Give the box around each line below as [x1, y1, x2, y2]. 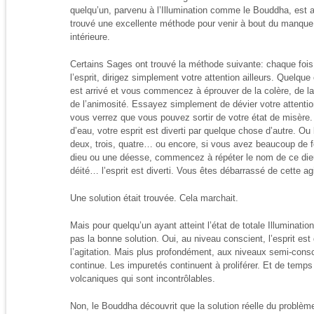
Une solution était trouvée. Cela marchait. [70, 193, 238, 203]
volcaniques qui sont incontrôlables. [70, 273, 215, 284]
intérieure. [70, 32, 110, 42]
